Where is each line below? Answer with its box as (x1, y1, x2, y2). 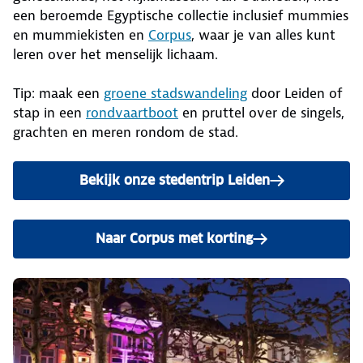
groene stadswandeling (104, 84, 247, 103)
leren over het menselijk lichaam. (13, 45, 218, 64)
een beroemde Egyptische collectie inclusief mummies (13, 6, 348, 25)
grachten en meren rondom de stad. (13, 123, 242, 142)
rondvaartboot (86, 104, 178, 122)
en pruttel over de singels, (178, 104, 344, 122)
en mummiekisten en (13, 26, 148, 45)
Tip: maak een (13, 84, 104, 103)
